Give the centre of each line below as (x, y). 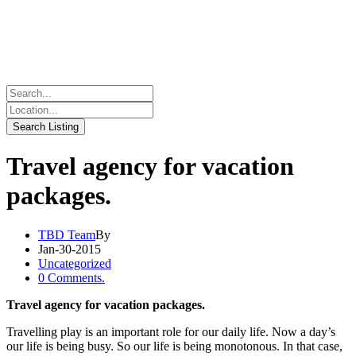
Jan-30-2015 (70, 249)
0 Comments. (72, 277)
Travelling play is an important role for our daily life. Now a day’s (171, 331)
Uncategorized (75, 263)
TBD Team (67, 234)
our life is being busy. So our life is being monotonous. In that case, (174, 346)
